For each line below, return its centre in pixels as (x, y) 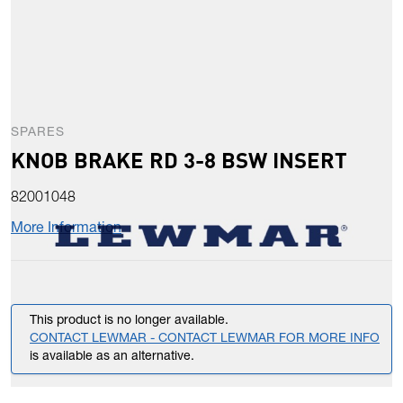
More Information (66, 230)
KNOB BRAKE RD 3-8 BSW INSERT (179, 160)
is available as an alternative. (112, 358)
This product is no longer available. (129, 322)
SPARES (38, 134)
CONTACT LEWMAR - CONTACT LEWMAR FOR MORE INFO (205, 340)
